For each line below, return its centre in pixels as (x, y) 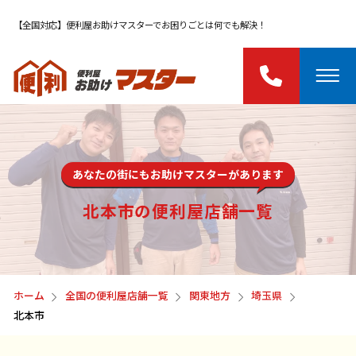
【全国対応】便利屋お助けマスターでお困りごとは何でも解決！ (140, 24)
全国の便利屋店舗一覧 (117, 296)
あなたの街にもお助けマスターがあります (178, 174)
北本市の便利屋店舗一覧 (178, 210)
